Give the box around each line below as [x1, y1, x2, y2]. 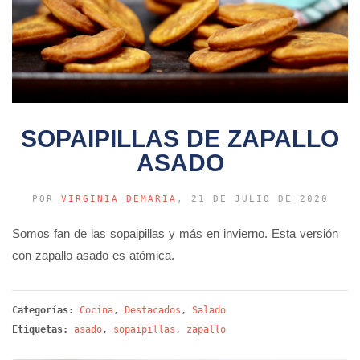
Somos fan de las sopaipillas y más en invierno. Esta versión [12, 227, 338, 241]
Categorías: [12, 305, 80, 317]
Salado [192, 305, 226, 317]
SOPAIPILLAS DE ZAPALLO [21, 125, 339, 153]
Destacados [125, 305, 181, 317]
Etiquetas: [12, 324, 68, 336]
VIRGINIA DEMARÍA [60, 194, 177, 205]
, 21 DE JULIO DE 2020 [176, 194, 329, 205]
